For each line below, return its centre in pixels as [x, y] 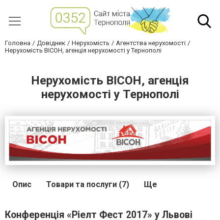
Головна [18, 43]
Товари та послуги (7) [88, 184]
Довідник [51, 43]
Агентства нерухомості [151, 43]
